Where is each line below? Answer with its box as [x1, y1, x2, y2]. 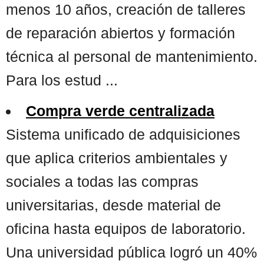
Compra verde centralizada [26, 102, 214, 119]
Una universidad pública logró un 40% [6, 243, 257, 260]
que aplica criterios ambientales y [6, 149, 227, 166]
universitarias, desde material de [6, 196, 221, 213]
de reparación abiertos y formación [6, 24, 235, 41]
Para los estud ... [6, 71, 118, 88]
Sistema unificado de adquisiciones [6, 126, 240, 143]
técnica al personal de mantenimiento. [6, 48, 258, 65]
